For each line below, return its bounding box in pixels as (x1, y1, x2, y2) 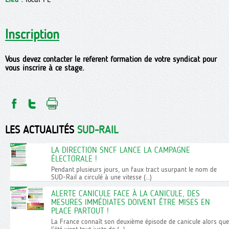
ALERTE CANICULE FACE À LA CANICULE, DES (51, 189, 200, 199)
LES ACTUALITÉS (5, 123, 77, 136)
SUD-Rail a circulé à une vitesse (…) (51, 172, 152, 182)
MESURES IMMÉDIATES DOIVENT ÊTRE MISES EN (51, 197, 210, 208)
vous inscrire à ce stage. (5, 63, 84, 73)
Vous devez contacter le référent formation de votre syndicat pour (5, 54, 217, 64)
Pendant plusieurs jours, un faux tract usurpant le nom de (51, 165, 217, 174)
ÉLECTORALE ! (51, 154, 97, 164)
